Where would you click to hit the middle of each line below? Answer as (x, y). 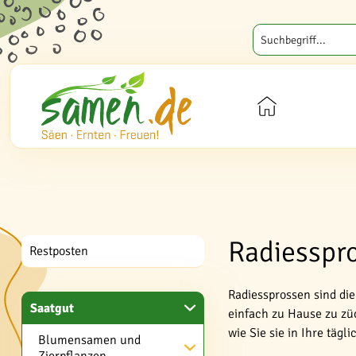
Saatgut (52, 308)
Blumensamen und (89, 340)
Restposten (59, 251)
